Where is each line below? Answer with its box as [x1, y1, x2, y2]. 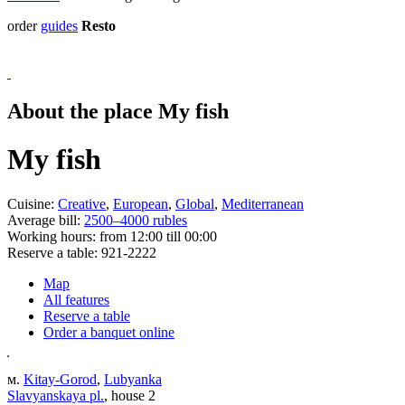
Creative [58, 195, 106, 212]
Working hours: [7, 228, 99, 244]
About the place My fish [7, 99, 229, 123]
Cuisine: [7, 195, 58, 212]
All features [43, 291, 109, 307]
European [113, 195, 168, 212]
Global [175, 195, 214, 212]
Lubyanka [104, 371, 162, 387]
